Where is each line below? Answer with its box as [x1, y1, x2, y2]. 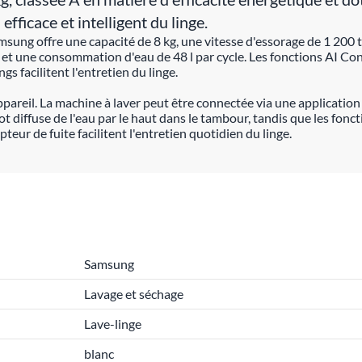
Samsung [84, 256, 134, 271]
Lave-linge [84, 316, 141, 331]
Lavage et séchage [84, 286, 183, 301]
